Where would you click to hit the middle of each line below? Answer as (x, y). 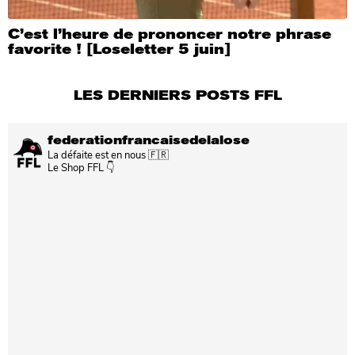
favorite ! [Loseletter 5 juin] (119, 50)
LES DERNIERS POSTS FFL (177, 96)
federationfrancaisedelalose (149, 141)
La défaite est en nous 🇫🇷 (108, 155)
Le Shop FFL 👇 (81, 167)
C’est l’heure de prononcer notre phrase (170, 34)
